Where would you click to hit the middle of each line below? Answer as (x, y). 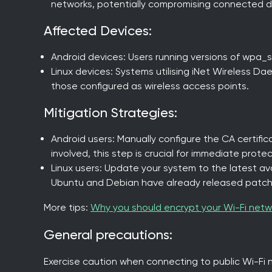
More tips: (67, 207)
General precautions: (114, 234)
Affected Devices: (102, 30)
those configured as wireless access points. (150, 86)
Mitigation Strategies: (116, 112)
